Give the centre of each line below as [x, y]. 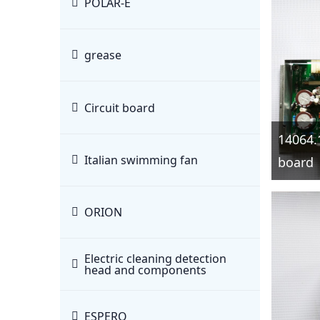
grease [103, 55]
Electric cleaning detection [155, 258]
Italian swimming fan [141, 160]
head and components [145, 270]
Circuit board [120, 107]
